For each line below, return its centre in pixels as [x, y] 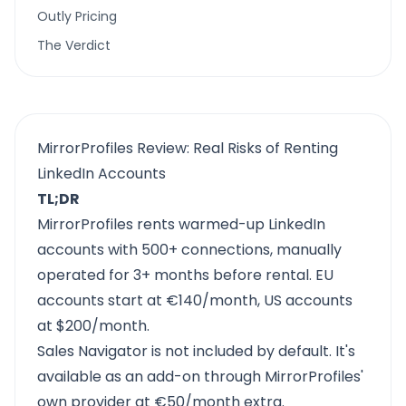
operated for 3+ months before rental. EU [185, 275]
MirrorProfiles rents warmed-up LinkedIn [181, 224]
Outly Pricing [77, 16]
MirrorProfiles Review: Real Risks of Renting [188, 148]
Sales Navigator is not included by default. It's [196, 351]
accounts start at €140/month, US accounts [195, 300]
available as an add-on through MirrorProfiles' [200, 377]
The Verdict [74, 45]
